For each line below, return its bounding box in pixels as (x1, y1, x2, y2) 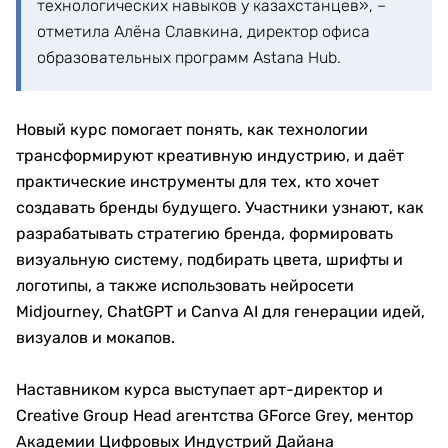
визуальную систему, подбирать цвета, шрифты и (16, 250, 403, 269)
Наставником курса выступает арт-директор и (16, 380, 383, 399)
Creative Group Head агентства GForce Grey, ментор (16, 406, 414, 425)
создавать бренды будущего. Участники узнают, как (16, 198, 424, 217)
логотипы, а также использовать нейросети (16, 276, 354, 295)
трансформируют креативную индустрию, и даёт (16, 146, 404, 165)
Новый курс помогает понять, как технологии (16, 120, 368, 139)
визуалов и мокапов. (16, 328, 175, 347)
